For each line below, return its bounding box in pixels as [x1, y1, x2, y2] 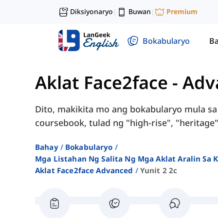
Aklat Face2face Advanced [35, 165, 133, 176]
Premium [166, 7, 198, 17]
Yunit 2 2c [140, 165, 178, 176]
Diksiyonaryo [70, 7, 113, 16]
